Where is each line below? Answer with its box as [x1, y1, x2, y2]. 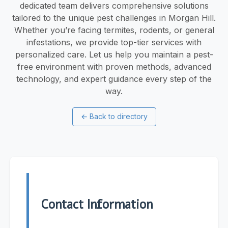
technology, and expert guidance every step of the [16, 73, 212, 84]
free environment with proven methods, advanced [17, 61, 211, 72]
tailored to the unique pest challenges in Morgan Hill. [12, 12, 216, 23]
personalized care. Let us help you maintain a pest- [15, 49, 213, 60]
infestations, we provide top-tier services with [26, 37, 202, 47]
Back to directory [89, 112, 148, 121]
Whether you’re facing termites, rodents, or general [14, 24, 214, 35]
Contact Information [41, 196, 153, 213]
